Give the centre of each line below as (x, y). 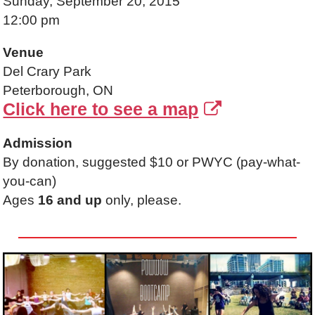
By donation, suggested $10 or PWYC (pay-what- (152, 162)
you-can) (30, 181)
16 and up (72, 200)
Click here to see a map (101, 109)
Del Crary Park (47, 71)
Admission (38, 143)
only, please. (144, 200)
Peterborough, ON (58, 90)
